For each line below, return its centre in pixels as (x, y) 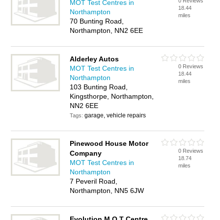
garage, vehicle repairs (115, 115)
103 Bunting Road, (99, 87)
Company (86, 153)
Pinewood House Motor (109, 143)
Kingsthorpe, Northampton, (112, 96)
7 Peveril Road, (94, 181)
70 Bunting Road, (97, 21)
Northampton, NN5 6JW (107, 191)
